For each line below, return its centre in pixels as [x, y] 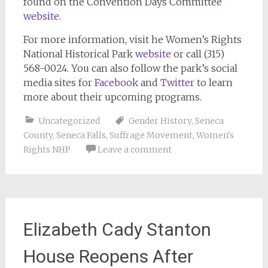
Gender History [160, 121]
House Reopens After [108, 256]
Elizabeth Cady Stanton [117, 229]
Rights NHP [47, 150]
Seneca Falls [81, 135]
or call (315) [197, 54]
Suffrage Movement [151, 135]
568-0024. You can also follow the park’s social [130, 68]
